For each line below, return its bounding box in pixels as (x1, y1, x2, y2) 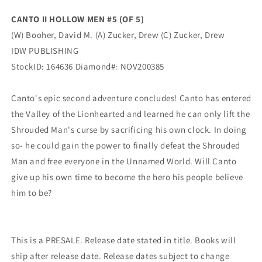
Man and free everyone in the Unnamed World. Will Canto (11, 156, 237, 167)
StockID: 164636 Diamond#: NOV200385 (11, 61, 164, 73)
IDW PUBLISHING (11, 45, 79, 57)
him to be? (11, 187, 52, 199)
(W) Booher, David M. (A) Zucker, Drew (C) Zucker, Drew (11, 29, 225, 41)
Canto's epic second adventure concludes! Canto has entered (11, 92, 251, 104)
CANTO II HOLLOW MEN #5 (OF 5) (11, 13, 144, 25)
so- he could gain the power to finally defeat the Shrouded (11, 140, 240, 151)
